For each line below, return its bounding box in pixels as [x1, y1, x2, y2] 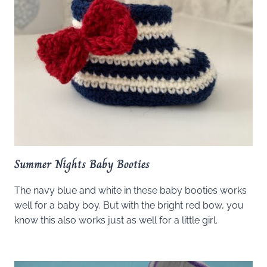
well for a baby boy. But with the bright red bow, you [14, 200, 244, 212]
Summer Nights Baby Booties [14, 155, 150, 174]
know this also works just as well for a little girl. [14, 215, 218, 226]
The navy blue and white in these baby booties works [14, 185, 247, 197]
